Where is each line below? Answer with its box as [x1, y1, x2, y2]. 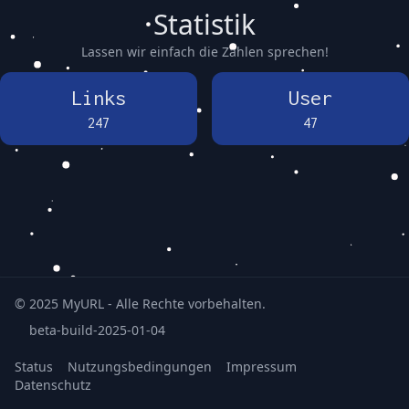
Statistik [153, 5, 256, 43]
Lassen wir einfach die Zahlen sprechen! [80, 43, 329, 60]
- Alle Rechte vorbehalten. [104, 295, 266, 312]
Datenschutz [15, 376, 91, 393]
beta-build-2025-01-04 [29, 321, 165, 339]
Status [15, 358, 53, 375]
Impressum [226, 358, 297, 375]
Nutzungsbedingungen [68, 358, 212, 375]
